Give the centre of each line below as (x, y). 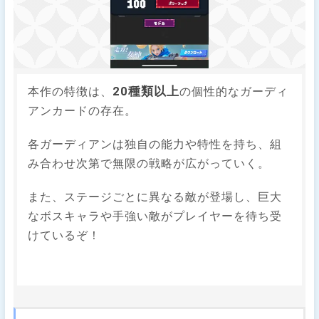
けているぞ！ (64, 235)
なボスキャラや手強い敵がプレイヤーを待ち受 (155, 216)
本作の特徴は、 (70, 91)
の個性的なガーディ (234, 91)
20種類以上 (146, 91)
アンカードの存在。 (83, 110)
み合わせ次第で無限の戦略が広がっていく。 (149, 163)
